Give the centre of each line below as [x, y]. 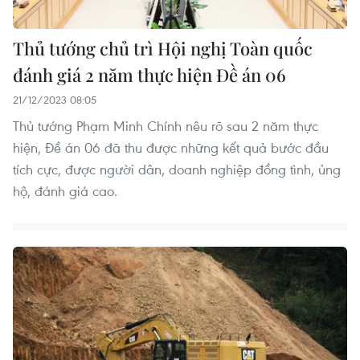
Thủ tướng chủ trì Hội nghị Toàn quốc [163, 49]
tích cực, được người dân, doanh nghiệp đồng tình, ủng [177, 170]
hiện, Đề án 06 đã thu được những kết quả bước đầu [171, 148]
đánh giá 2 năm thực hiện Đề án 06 [149, 75]
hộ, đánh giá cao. [65, 191]
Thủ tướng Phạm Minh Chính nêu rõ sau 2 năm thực [166, 126]
